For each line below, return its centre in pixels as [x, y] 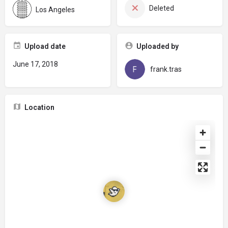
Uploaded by [157, 46]
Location [39, 107]
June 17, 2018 [35, 64]
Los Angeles [55, 9]
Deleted [161, 8]
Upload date [45, 46]
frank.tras [166, 69]
